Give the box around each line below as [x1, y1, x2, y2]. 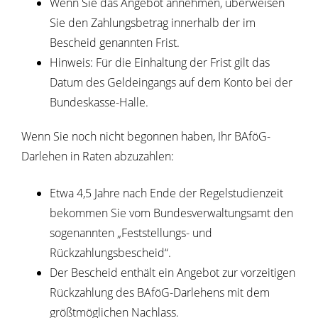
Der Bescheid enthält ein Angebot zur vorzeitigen [50, 265, 295, 281]
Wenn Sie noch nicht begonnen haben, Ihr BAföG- [21, 128, 270, 145]
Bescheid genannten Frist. [50, 35, 180, 51]
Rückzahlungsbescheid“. [50, 245, 171, 261]
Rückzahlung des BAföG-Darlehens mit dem [50, 285, 270, 301]
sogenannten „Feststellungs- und [50, 225, 212, 241]
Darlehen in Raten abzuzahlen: [21, 148, 174, 165]
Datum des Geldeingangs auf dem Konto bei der [50, 75, 292, 91]
